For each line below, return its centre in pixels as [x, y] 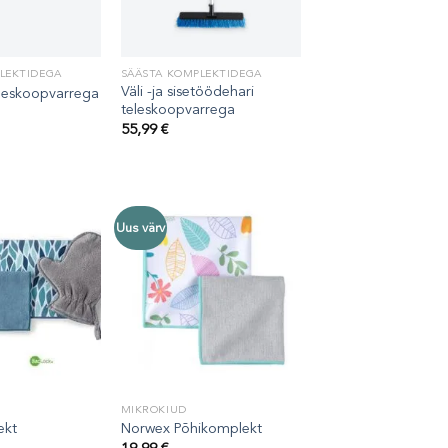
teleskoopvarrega [177, 110]
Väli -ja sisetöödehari [187, 92]
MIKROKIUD [153, 409]
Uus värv [141, 228]
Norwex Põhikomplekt [191, 429]
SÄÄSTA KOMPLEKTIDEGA [191, 74]
